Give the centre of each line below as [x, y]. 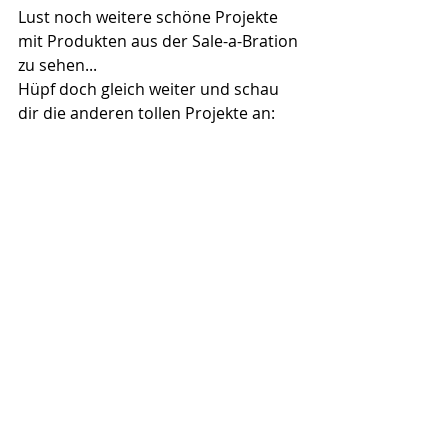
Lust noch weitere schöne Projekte [150, 17]
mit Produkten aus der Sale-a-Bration [160, 41]
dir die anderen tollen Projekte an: [146, 113]
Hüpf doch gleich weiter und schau [150, 89]
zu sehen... [57, 65]
